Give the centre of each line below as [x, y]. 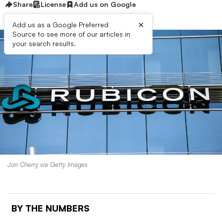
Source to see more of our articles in [71, 34]
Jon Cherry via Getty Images [48, 165]
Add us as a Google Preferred [60, 25]
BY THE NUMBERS [51, 208]
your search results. [44, 43]
